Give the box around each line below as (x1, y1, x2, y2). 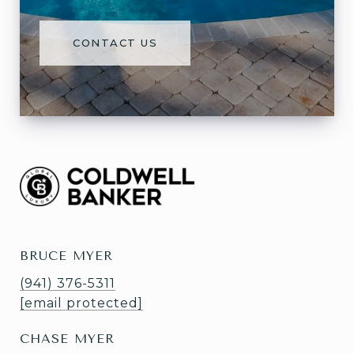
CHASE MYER (20, 331, 115, 347)
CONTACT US (73, 36, 157, 50)
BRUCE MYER (20, 248, 113, 264)
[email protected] (20, 296, 143, 311)
